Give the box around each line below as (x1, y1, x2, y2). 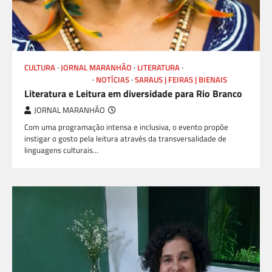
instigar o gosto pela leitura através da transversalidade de (24, 132, 226, 144)
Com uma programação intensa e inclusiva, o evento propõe (24, 120, 228, 133)
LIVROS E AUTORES (24, 73, 90, 86)
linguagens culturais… (24, 143, 98, 156)
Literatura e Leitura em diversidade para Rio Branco (24, 86, 242, 101)
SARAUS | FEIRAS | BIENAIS (135, 73, 227, 86)
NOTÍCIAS (96, 73, 129, 86)
